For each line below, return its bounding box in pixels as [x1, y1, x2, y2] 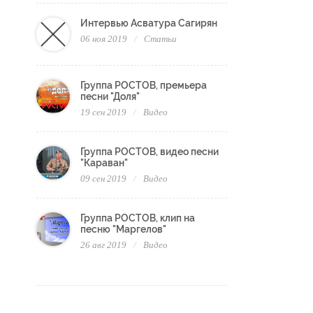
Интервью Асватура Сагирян [80, 17, 217, 29]
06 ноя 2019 [80, 34, 127, 45]
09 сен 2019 [80, 173, 126, 184]
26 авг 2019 [80, 240, 126, 251]
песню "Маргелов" [80, 224, 166, 235]
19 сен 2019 [80, 107, 126, 118]
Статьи [144, 34, 177, 45]
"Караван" [80, 157, 128, 169]
